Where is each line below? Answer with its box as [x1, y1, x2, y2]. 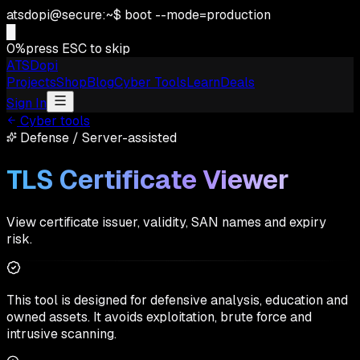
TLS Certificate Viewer [6, 163, 289, 197]
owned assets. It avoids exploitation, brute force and [6, 308, 312, 325]
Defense [20, 129, 69, 146]
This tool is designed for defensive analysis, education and [6, 291, 348, 309]
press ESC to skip [26, 40, 130, 57]
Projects [6, 74, 56, 91]
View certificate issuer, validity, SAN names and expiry [6, 213, 326, 231]
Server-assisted [82, 129, 177, 146]
